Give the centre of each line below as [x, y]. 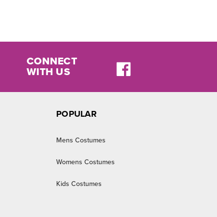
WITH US [48, 72]
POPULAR [77, 114]
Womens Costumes [85, 162]
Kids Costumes [79, 184]
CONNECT [52, 61]
